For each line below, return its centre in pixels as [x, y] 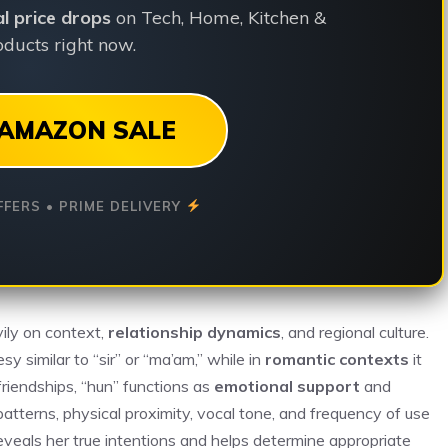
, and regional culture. [355, 331]
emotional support [287, 385]
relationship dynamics [194, 331]
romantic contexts [337, 358]
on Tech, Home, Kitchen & [219, 17]
